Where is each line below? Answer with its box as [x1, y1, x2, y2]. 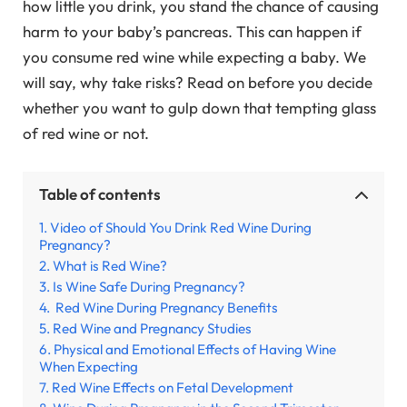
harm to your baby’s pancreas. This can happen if [23, 22, 362, 42]
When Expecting [39, 358, 138, 376]
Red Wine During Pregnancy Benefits [53, 299, 278, 317]
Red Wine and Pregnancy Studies [53, 320, 252, 338]
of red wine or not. [23, 124, 149, 144]
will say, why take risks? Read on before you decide [23, 73, 372, 93]
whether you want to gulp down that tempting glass [23, 98, 376, 118]
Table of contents [39, 184, 161, 204]
